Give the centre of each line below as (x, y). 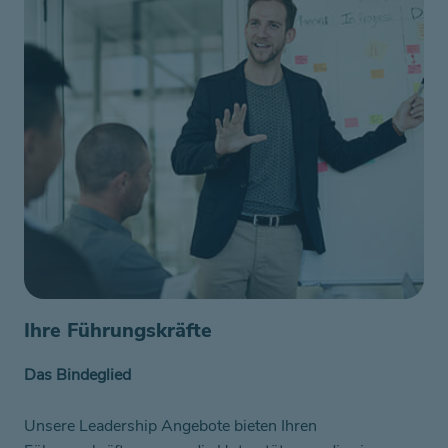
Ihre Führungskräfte (118, 331)
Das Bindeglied (77, 375)
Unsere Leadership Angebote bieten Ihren (170, 425)
